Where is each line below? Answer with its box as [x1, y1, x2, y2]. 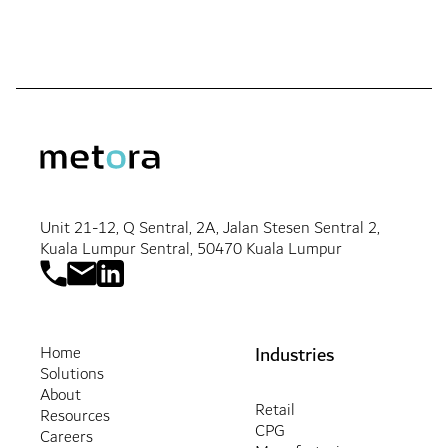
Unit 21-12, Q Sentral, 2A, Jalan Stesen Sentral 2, [39, 213, 380, 243]
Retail [255, 395, 296, 425]
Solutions [39, 359, 104, 389]
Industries [255, 337, 335, 372]
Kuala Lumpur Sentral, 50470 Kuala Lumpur [39, 234, 342, 264]
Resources [39, 401, 110, 431]
